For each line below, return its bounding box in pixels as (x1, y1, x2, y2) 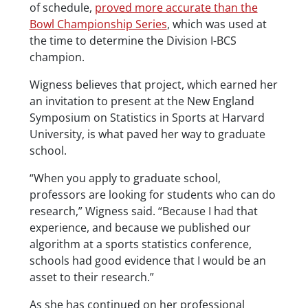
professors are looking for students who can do (29, 186, 276, 202)
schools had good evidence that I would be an (29, 252, 266, 268)
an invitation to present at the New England (29, 93, 254, 109)
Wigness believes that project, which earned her (29, 76, 278, 92)
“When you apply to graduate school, (29, 170, 221, 186)
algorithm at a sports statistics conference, (29, 236, 252, 252)
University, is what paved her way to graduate (29, 126, 265, 142)
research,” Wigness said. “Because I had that (29, 203, 258, 219)
